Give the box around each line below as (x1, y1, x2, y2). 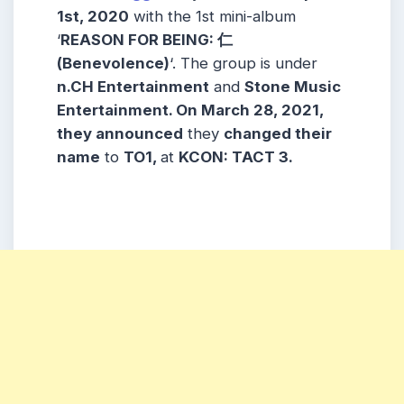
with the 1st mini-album (129, 7, 296, 26)
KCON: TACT (179, 148, 275, 167)
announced (96, 124, 183, 143)
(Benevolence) (57, 54, 170, 73)
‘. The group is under (170, 54, 317, 73)
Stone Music (244, 78, 341, 96)
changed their (224, 124, 332, 143)
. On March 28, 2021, (169, 101, 324, 120)
